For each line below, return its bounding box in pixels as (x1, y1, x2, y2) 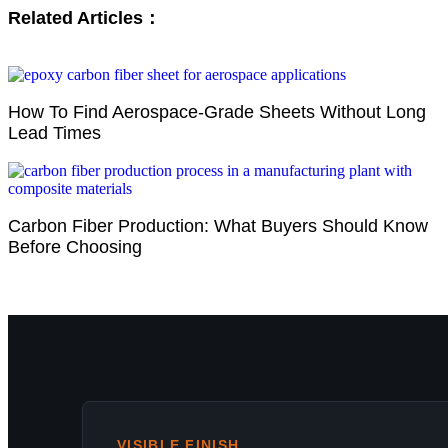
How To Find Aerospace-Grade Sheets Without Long (8, 101, 426, 122)
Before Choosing (8, 236, 142, 257)
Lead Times (8, 122, 101, 143)
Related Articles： (8, 7, 161, 28)
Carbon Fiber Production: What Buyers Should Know (8, 215, 428, 236)
